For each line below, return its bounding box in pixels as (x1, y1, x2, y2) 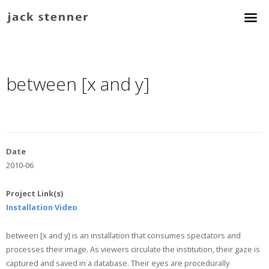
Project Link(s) (5, 188, 63, 199)
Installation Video (5, 202, 77, 213)
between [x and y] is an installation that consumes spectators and (5, 229, 241, 241)
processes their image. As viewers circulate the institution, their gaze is (5, 243, 260, 255)
